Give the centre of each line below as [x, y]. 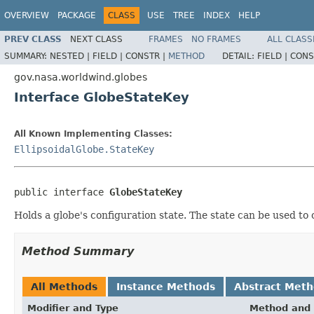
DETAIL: [240, 56]
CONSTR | [147, 56]
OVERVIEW [27, 15]
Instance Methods [166, 286]
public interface [62, 192]
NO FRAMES [216, 39]
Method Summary [78, 251]
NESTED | [71, 56]
